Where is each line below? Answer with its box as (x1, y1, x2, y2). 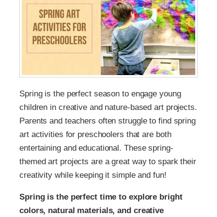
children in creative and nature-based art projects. (19, 103, 197, 112)
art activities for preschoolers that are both (19, 130, 171, 139)
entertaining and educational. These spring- (19, 143, 173, 153)
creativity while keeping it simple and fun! (19, 170, 167, 180)
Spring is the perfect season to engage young (19, 89, 181, 99)
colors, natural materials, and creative (19, 206, 164, 216)
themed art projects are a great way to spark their (19, 157, 196, 167)
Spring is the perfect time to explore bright (19, 192, 183, 202)
